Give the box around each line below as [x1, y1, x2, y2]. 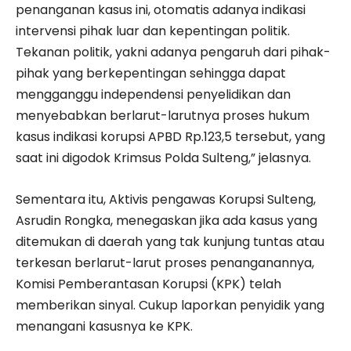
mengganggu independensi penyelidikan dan [16, 85, 291, 104]
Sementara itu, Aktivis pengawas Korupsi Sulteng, [16, 190, 316, 209]
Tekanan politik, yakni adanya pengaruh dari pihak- [16, 43, 331, 62]
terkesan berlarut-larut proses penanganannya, [16, 254, 314, 273]
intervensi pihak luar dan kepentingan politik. [16, 22, 290, 41]
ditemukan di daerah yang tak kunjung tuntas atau [16, 233, 324, 251]
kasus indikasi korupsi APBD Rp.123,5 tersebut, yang [16, 128, 325, 147]
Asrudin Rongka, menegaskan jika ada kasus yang [16, 212, 317, 230]
